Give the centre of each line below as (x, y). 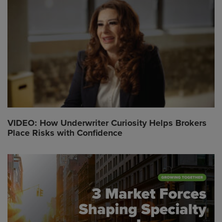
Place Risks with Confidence (65, 133)
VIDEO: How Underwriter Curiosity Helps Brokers (107, 123)
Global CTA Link (35, 160)
